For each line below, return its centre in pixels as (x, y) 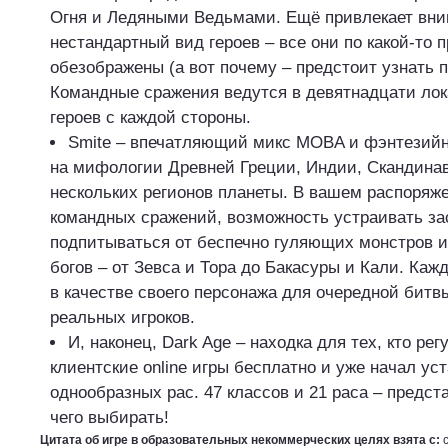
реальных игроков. (122, 317)
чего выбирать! (109, 417)
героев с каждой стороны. (150, 117)
